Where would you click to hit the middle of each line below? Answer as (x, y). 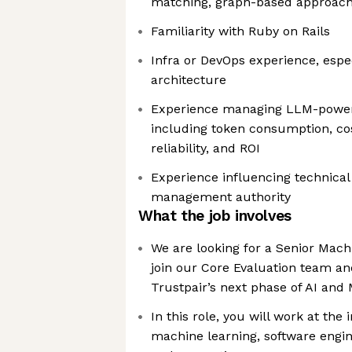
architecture (189, 80)
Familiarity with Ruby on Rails (240, 31)
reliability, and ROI (205, 148)
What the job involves (215, 216)
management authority (221, 197)
